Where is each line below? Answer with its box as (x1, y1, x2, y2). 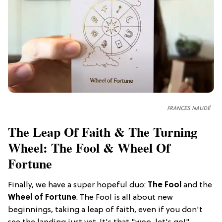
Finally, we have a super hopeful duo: (8, 180, 148, 190)
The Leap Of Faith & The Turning (8, 122, 197, 141)
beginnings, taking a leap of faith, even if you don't (8, 205, 203, 215)
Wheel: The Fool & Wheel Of (8, 138, 170, 157)
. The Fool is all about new (76, 193, 173, 202)
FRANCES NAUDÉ (167, 105, 210, 111)
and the (181, 180, 212, 190)
